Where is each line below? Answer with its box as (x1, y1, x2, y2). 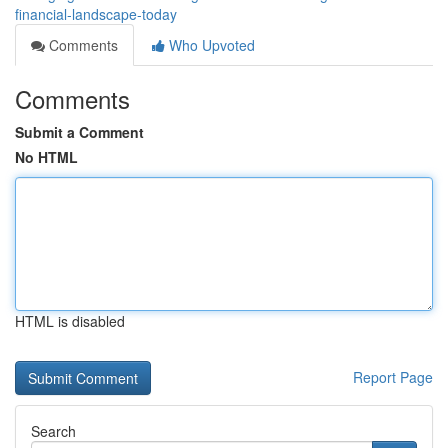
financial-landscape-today (15, 4, 177, 24)
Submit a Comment (15, 122, 144, 142)
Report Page (353, 367, 433, 387)
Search (31, 421, 76, 441)
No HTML (15, 147, 78, 167)
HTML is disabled (15, 311, 125, 331)
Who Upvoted (165, 35, 255, 55)
